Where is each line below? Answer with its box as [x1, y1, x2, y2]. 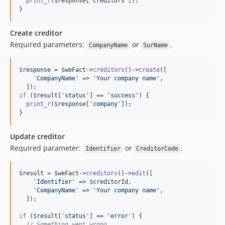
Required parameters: [10, 40, 86, 49]
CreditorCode [136, 145, 179, 152]
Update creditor [10, 132, 65, 141]
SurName [143, 42, 168, 49]
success [110, 92, 135, 99]
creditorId [93, 178, 128, 185]
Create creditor [10, 28, 62, 38]
